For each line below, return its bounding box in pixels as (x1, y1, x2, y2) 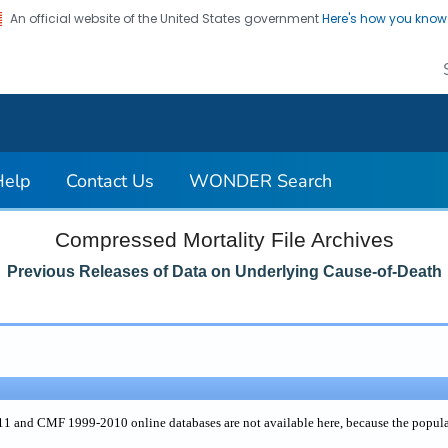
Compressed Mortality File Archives (54, 227, 394, 252)
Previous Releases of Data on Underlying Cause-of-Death (6, 262, 442, 280)
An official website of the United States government (10, 10, 323, 27)
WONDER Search (189, 169, 332, 194)
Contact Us (66, 169, 154, 194)
